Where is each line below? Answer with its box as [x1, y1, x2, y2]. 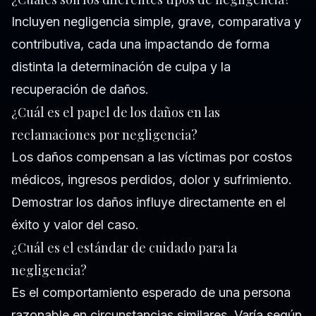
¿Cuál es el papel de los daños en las [11, 103, 220, 121]
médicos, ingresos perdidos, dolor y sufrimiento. [11, 171, 292, 187]
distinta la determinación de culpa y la [11, 59, 231, 74]
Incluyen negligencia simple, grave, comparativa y [11, 13, 301, 29]
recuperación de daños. [11, 81, 149, 97]
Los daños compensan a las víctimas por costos [11, 149, 292, 164]
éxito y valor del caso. [11, 217, 139, 232]
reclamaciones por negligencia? [11, 126, 197, 143]
